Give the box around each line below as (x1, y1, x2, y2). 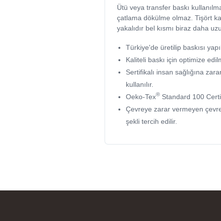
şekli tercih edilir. (126, 117, 177, 125)
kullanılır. (126, 80, 153, 88)
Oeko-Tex (126, 92, 156, 101)
